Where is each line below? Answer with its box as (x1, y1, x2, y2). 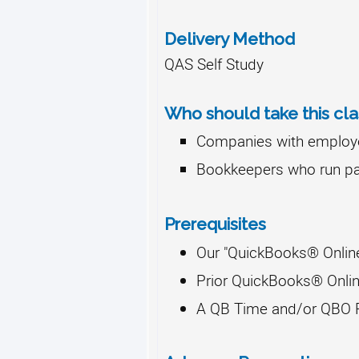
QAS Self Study (163, 53, 268, 74)
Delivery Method (163, 28, 295, 49)
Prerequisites (163, 213, 270, 234)
